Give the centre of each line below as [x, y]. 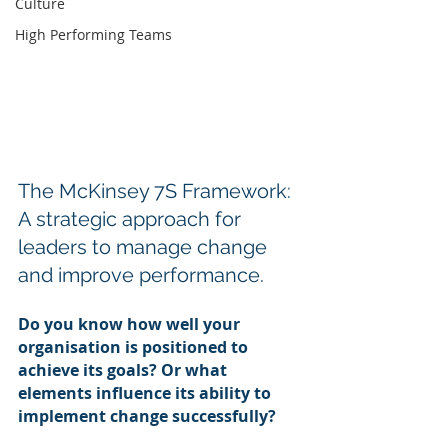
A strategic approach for [132, 218]
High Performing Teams [93, 34]
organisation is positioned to [135, 346]
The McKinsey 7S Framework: [157, 190]
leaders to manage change [145, 246]
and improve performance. [141, 274]
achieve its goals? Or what [124, 369]
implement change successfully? [147, 415]
